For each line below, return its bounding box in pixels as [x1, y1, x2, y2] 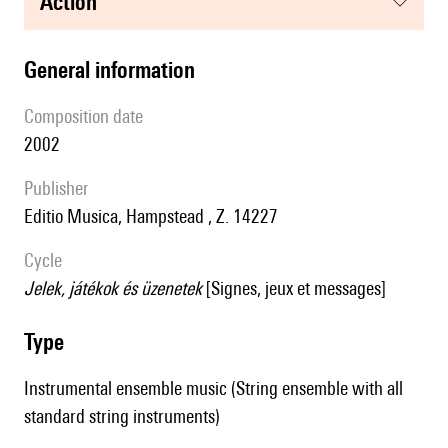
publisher [33, 177, 89, 200]
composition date [34, 105, 143, 128]
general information [37, 56, 195, 84]
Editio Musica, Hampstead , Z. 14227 [33, 205, 278, 228]
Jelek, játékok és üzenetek [33, 277, 202, 300]
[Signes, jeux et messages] [202, 277, 386, 300]
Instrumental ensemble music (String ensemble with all [24, 377, 403, 400]
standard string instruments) [24, 405, 220, 428]
